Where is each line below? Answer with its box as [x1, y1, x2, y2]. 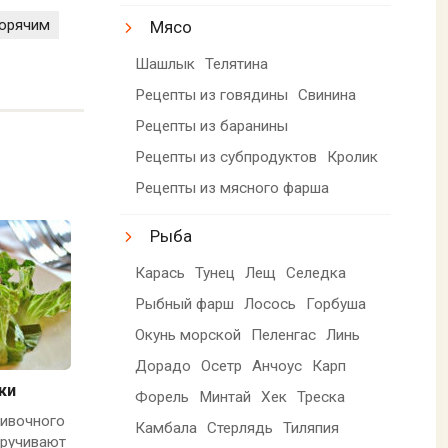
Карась [135, 263, 186, 282]
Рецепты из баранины [135, 116, 289, 135]
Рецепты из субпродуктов [135, 147, 318, 166]
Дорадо [135, 356, 192, 375]
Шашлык [135, 54, 196, 73]
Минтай [199, 387, 252, 406]
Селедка [286, 263, 347, 282]
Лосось [244, 294, 297, 313]
